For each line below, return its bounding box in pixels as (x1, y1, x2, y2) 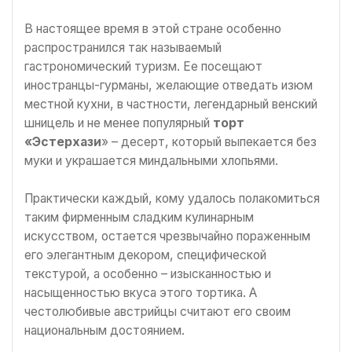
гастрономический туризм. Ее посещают (24, 59, 262, 75)
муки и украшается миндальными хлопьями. (24, 153, 278, 169)
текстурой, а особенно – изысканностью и (24, 266, 271, 281)
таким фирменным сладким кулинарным (24, 209, 254, 225)
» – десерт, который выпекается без (101, 134, 317, 150)
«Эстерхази (24, 134, 101, 150)
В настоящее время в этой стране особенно (24, 21, 281, 37)
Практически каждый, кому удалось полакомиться (24, 190, 320, 206)
